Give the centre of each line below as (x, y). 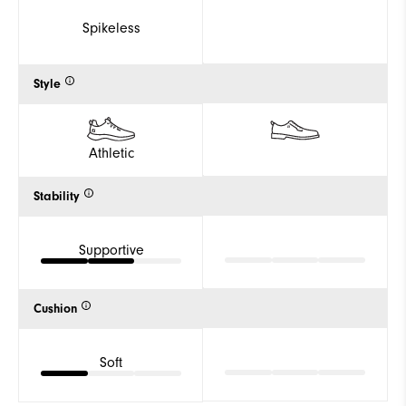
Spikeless (111, 28)
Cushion (55, 309)
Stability (57, 196)
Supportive (111, 250)
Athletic (111, 153)
